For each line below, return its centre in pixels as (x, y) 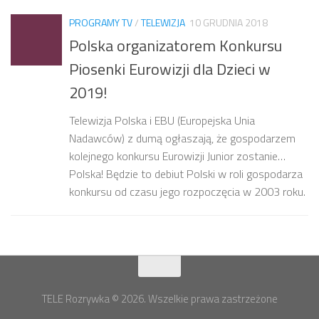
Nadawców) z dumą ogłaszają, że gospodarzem (182, 138)
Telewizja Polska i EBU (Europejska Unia (162, 120)
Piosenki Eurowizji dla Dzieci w (170, 69)
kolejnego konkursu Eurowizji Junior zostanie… (177, 156)
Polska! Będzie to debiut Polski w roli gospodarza (186, 173)
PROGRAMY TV (101, 22)
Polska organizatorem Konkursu (176, 45)
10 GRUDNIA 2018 (229, 22)
